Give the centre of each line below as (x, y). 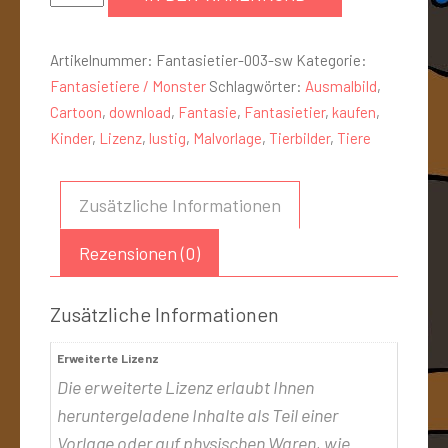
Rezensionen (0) (139, 253)
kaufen (354, 112)
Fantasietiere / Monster (128, 86)
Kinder (71, 138)
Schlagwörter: (257, 86)
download (140, 112)
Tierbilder (299, 138)
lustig (167, 138)
